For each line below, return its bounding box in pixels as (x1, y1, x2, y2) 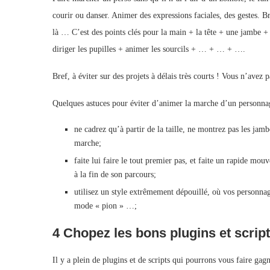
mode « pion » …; (74, 201, 137, 210)
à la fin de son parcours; (74, 169, 156, 179)
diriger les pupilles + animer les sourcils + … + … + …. (52, 44, 245, 54)
